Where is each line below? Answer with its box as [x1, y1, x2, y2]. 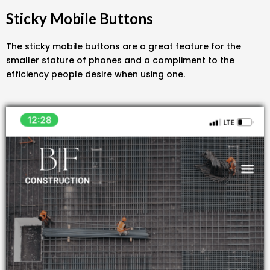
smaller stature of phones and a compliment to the [6, 54, 234, 66]
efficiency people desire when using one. [6, 67, 187, 80]
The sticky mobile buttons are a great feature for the [6, 40, 241, 52]
